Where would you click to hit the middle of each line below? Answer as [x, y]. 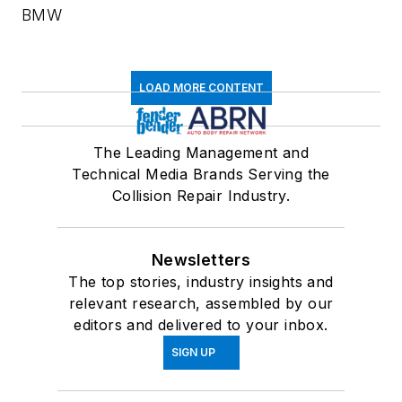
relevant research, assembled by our [201, 303]
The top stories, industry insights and [201, 282]
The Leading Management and [201, 153]
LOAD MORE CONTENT [201, 87]
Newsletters [201, 260]
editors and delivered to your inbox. [201, 325]
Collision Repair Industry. [201, 196]
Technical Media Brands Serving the [201, 174]
